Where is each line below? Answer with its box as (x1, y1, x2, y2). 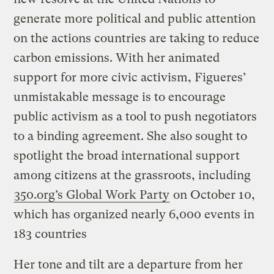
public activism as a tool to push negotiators (13, 109, 257, 124)
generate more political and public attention (13, 11, 256, 26)
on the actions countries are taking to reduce (13, 31, 260, 45)
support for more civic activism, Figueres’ (13, 70, 247, 84)
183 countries (13, 226, 87, 241)
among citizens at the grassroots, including (13, 168, 251, 182)
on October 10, (170, 187, 256, 202)
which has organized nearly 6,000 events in (13, 207, 255, 221)
